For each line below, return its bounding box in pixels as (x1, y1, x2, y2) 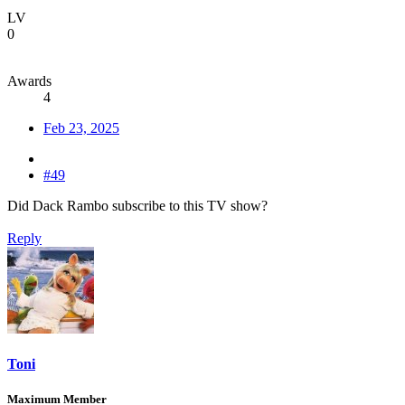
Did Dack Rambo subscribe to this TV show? (7, 197, 268, 213)
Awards (7, 72, 52, 89)
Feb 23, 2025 (43, 119, 119, 136)
